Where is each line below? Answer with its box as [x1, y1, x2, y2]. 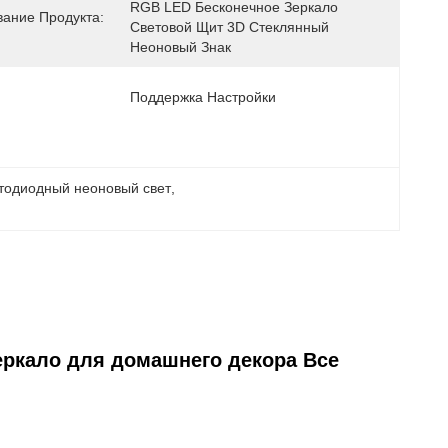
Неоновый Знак [130, 39, 231, 55]
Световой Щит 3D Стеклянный [130, 19, 329, 35]
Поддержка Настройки [130, 89, 276, 105]
